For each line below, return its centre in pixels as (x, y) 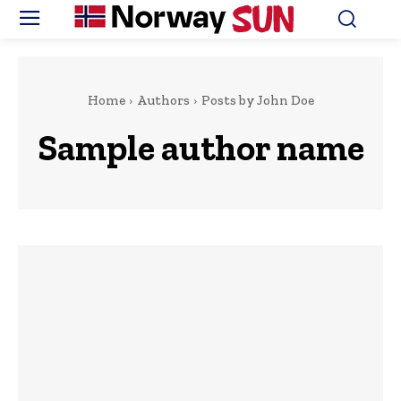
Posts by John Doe (257, 101)
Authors (163, 101)
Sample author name (200, 148)
